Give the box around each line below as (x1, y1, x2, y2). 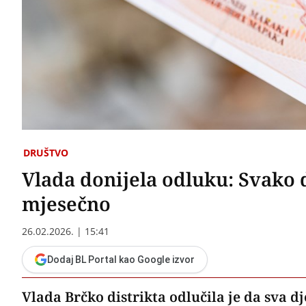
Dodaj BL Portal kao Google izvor (47, 253, 195, 265)
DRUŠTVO (23, 145, 68, 159)
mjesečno (22, 190, 111, 217)
